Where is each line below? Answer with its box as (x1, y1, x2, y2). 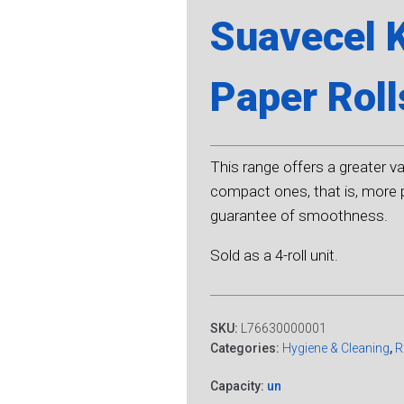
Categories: (209, 341, 282, 356)
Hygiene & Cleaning (281, 341, 390, 356)
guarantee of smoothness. (209, 207, 388, 225)
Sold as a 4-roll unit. (209, 246, 338, 265)
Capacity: (209, 379, 267, 394)
